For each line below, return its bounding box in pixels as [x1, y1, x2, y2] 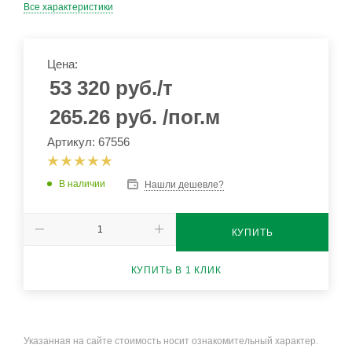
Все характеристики [24, 2, 113, 13]
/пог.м [163, 105, 220, 129]
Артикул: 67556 [47, 135, 130, 148]
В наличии [59, 178, 105, 189]
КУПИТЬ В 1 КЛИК [130, 264, 222, 276]
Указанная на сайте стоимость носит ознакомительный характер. [24, 335, 318, 347]
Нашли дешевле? [145, 178, 224, 190]
